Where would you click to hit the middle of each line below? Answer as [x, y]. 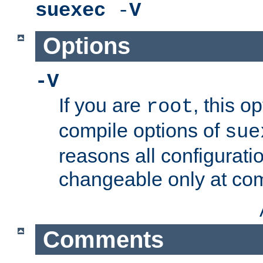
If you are [102, 105]
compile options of [142, 131]
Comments [103, 239]
